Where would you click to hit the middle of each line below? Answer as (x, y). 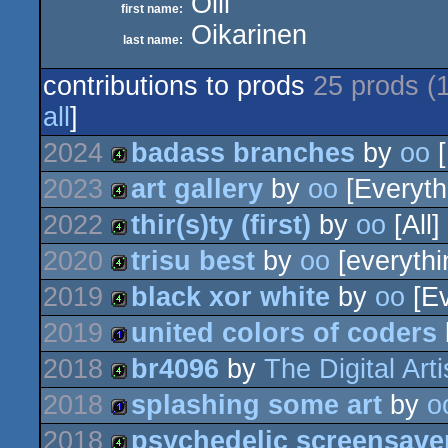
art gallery (197, 189)
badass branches (243, 153)
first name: (152, 9)
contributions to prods (178, 86)
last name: (153, 40)
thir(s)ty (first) (221, 225)
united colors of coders (284, 333)
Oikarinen (245, 35)
